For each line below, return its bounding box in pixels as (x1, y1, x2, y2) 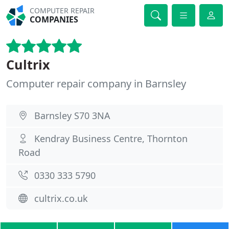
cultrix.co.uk (34, 192, 88, 204)
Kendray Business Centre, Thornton (34, 132, 188, 145)
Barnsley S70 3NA (34, 109, 110, 122)
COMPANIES (30, 14, 79, 25)
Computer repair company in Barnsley (6, 77, 186, 90)
